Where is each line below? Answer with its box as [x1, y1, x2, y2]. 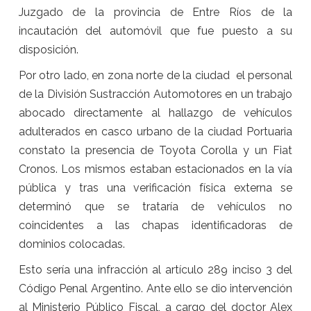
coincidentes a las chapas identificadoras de [18, 218, 293, 232]
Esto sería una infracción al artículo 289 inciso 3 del [18, 262, 293, 276]
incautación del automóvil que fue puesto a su [18, 24, 293, 37]
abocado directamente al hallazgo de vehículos [18, 106, 293, 119]
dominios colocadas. [18, 237, 125, 251]
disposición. [18, 42, 78, 56]
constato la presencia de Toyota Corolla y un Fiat [18, 143, 293, 157]
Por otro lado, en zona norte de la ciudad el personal [18, 68, 293, 82]
